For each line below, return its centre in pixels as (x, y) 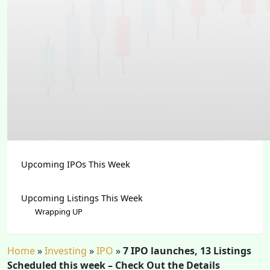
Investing (66, 250)
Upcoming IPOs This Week (76, 164)
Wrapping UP (58, 211)
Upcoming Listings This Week (82, 198)
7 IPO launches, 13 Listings (187, 250)
